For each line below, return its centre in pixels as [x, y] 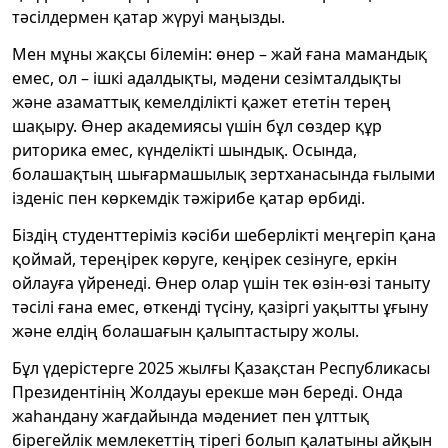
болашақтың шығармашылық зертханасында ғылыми [223, 173]
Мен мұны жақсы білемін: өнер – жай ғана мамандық [219, 53]
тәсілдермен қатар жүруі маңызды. [148, 16]
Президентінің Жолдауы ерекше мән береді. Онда [207, 391]
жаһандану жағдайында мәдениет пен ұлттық [190, 415]
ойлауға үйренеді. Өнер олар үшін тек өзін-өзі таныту [221, 282]
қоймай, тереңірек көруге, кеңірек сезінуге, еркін [204, 258]
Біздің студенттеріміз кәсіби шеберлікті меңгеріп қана [224, 234]
